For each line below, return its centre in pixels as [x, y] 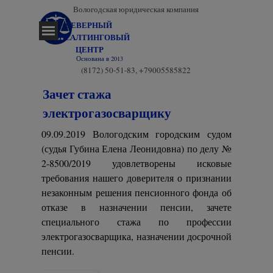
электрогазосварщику [107, 112]
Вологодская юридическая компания [136, 9]
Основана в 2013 [99, 58]
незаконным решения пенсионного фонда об [136, 192]
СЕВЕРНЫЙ [88, 25]
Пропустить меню [86, 28]
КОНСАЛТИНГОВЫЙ [88, 37]
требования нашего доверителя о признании [136, 178]
